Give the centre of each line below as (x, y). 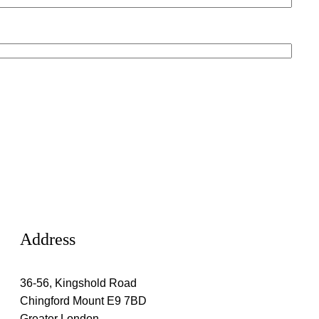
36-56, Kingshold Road (78, 283)
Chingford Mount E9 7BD (83, 301)
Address (48, 240)
